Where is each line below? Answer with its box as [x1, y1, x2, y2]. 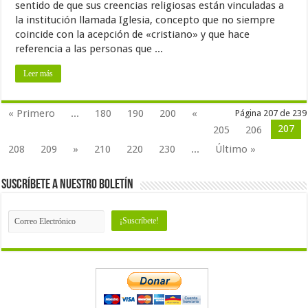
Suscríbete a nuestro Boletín [1, 177, 134, 192]
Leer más [23, 68, 54, 78]
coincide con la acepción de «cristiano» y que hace [15, 27, 250, 41]
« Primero [8, 107, 56, 120]
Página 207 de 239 [234, 107, 307, 118]
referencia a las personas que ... [15, 42, 164, 55]
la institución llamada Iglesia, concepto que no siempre [15, 13, 276, 26]
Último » [215, 142, 256, 155]
